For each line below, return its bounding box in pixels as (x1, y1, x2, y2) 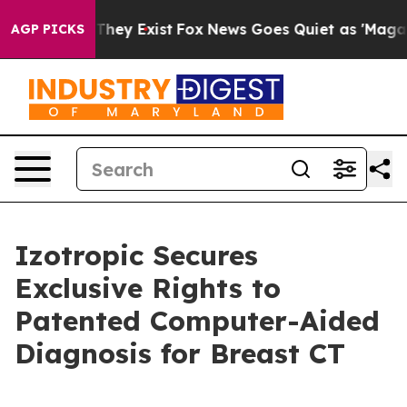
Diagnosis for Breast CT (15, 336, 345, 371)
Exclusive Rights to (15, 271, 281, 305)
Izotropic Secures (15, 238, 258, 273)
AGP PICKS (11, 21, 84, 37)
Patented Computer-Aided (15, 303, 380, 338)
